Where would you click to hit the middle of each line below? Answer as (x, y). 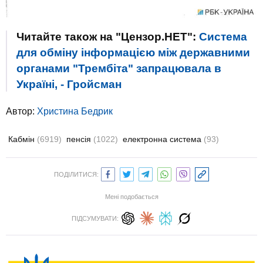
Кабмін (23, 139)
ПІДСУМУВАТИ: (95, 219)
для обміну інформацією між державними (133, 53)
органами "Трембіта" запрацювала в (119, 69)
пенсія (80, 139)
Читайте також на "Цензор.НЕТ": (108, 37)
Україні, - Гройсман (69, 85)
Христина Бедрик (75, 112)
